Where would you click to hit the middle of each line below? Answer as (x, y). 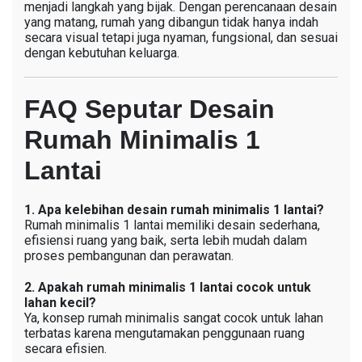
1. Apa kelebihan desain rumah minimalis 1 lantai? (174, 209)
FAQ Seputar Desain (149, 109)
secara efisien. (65, 348)
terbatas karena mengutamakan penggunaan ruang (164, 333)
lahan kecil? (60, 302)
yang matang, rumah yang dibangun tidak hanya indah (171, 22)
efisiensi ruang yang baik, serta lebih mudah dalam (166, 240)
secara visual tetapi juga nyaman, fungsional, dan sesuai (181, 37)
